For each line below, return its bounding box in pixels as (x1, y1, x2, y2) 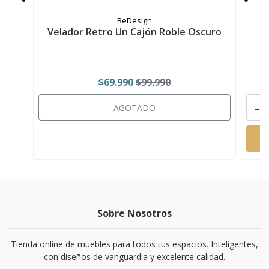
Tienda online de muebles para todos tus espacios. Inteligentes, (11, 238, 258, 250)
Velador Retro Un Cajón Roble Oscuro (47, 25, 222, 39)
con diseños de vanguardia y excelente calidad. (44, 251, 225, 263)
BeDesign (117, 15, 152, 26)
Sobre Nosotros (97, 207, 172, 220)
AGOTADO (113, 102, 156, 114)
